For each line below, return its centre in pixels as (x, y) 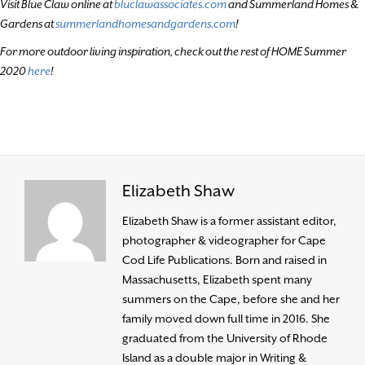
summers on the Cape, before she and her (231, 299)
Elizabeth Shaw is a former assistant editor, (229, 220)
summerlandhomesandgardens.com (145, 23)
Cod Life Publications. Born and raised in (224, 259)
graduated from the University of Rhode (225, 338)
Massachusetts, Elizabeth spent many (217, 279)
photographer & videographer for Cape (224, 240)
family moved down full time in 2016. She (226, 318)
